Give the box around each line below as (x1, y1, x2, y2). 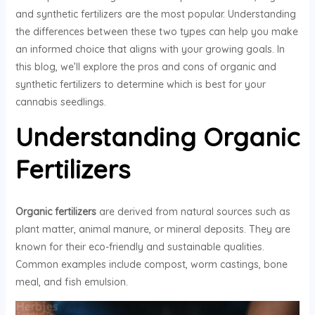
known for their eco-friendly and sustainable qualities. (15, 240, 264, 253)
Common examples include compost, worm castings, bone (15, 257, 288, 271)
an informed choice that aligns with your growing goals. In (15, 42, 285, 56)
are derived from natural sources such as (96, 205, 290, 218)
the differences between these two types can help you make (15, 25, 298, 38)
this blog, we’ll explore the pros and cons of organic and (15, 60, 276, 73)
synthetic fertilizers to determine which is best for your (15, 77, 266, 91)
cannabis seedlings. (15, 95, 106, 108)
